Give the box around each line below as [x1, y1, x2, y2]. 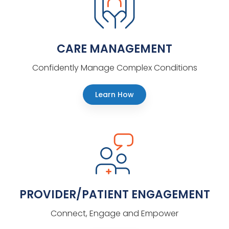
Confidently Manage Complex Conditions [32, 61, 197, 74]
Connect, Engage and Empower [51, 207, 178, 219]
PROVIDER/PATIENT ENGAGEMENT [19, 186, 210, 202]
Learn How [95, 89, 134, 100]
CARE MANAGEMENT [57, 40, 172, 57]
